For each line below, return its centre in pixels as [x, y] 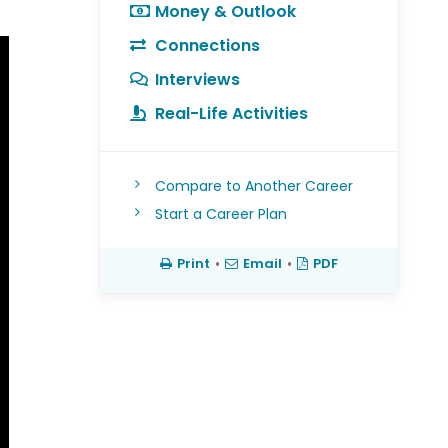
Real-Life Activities [231, 113]
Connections [207, 45]
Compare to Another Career [253, 186]
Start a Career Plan [220, 214]
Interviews [197, 79]
